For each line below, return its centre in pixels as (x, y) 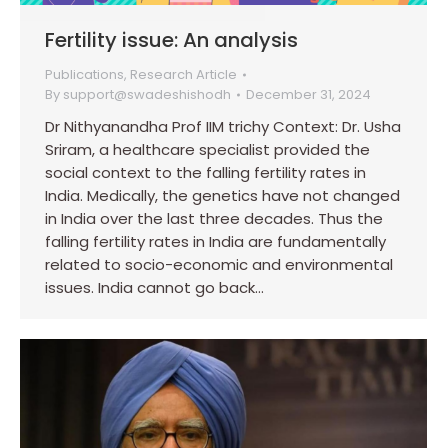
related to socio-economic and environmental (219, 265)
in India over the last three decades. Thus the (214, 219)
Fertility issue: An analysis (171, 40)
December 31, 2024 (308, 95)
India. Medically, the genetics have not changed (222, 196)
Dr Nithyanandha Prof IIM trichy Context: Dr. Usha (223, 127)
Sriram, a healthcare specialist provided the (207, 150)
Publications (84, 75)
